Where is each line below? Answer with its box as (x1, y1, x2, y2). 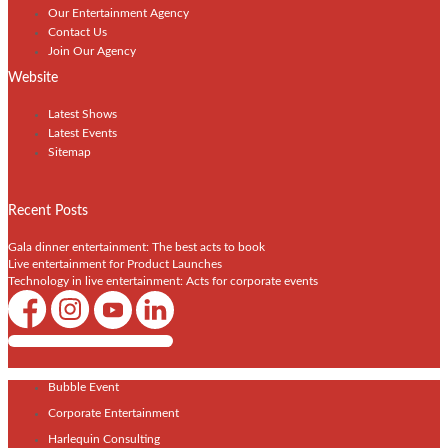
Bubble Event (48, 380, 119, 393)
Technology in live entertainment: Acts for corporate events (8, 274, 318, 287)
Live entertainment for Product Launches (8, 257, 222, 270)
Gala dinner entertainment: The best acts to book (8, 240, 265, 253)
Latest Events (48, 127, 117, 140)
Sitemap (48, 146, 91, 159)
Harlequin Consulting (48, 432, 160, 445)
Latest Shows (48, 108, 117, 121)
